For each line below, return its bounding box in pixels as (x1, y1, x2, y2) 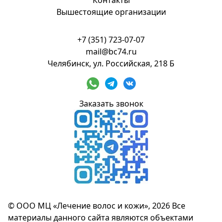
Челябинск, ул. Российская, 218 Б (48, 58, 174, 69)
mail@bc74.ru (85, 46, 137, 57)
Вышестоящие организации (56, 6, 166, 18)
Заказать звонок (79, 98, 143, 110)
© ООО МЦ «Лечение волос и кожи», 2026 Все (8, 200, 185, 212)
